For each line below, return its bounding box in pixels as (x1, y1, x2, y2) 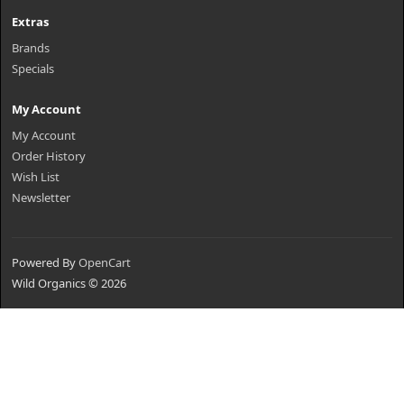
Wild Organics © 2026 (12, 275, 126, 291)
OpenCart (78, 254, 131, 271)
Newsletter (12, 189, 70, 206)
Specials (12, 60, 54, 77)
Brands (12, 40, 50, 56)
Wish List (12, 169, 60, 185)
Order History (12, 148, 86, 164)
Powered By (12, 254, 78, 271)
